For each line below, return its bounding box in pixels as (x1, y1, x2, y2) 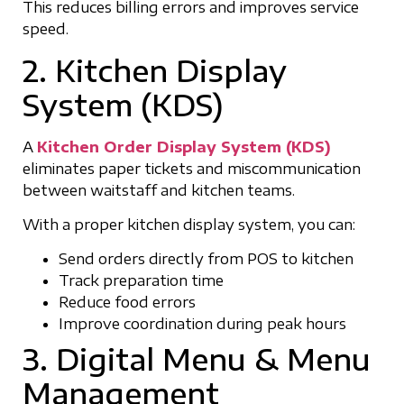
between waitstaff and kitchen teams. (23, 180, 295, 199)
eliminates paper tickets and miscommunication (23, 159, 361, 178)
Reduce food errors (59, 293, 196, 312)
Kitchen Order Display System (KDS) (37, 137, 331, 156)
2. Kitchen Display (23, 51, 287, 88)
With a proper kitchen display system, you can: (23, 215, 355, 234)
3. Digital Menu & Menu (23, 341, 371, 378)
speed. (23, 20, 69, 39)
